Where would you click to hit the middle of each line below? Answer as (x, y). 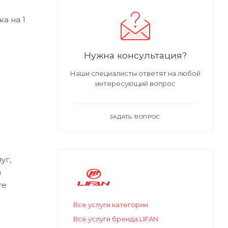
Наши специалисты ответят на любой (135, 74)
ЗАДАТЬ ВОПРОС (135, 117)
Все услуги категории (111, 204)
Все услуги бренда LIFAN (116, 219)
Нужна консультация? (135, 55)
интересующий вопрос (135, 84)
